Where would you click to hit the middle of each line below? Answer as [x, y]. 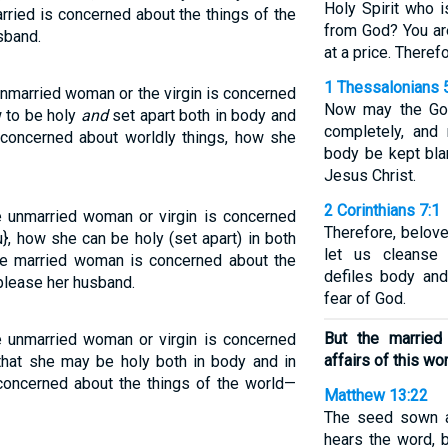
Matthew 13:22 [375, 395]
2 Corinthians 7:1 [381, 210]
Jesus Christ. [369, 175]
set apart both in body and [201, 115]
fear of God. [364, 298]
